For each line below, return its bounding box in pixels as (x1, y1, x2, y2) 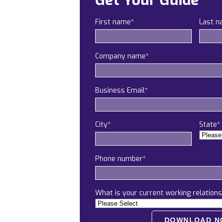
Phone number (95, 154, 143, 164)
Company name (95, 52, 146, 61)
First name (95, 17, 131, 27)
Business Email (95, 86, 145, 95)
